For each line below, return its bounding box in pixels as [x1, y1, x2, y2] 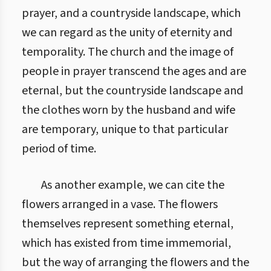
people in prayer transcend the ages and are [22, 63, 246, 80]
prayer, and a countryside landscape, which [22, 5, 241, 22]
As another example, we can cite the [41, 177, 224, 194]
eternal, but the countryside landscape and [22, 82, 243, 99]
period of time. [22, 140, 96, 157]
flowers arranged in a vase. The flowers [22, 196, 218, 213]
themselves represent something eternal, [22, 215, 233, 232]
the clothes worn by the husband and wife [22, 102, 235, 119]
